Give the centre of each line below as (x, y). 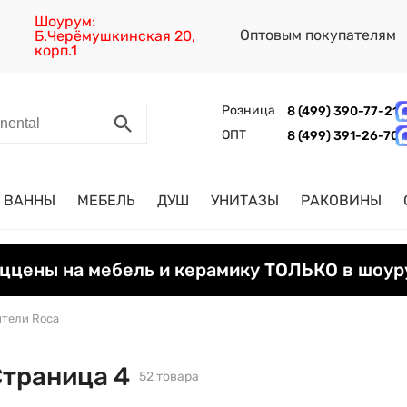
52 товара (169, 376)
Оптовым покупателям (320, 35)
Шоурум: (65, 21)
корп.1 (56, 50)
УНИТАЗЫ (245, 200)
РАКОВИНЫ (341, 200)
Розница (248, 110)
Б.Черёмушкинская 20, (115, 36)
